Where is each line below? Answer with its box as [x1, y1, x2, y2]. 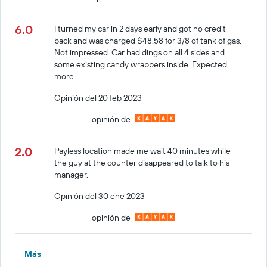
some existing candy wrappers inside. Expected [54, 58, 228, 70]
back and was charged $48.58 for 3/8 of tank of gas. [54, 35, 242, 46]
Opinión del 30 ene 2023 [54, 190, 145, 201]
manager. [54, 169, 89, 180]
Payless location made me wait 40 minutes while [54, 145, 231, 156]
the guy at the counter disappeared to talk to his [54, 157, 230, 168]
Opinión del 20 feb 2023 [54, 92, 142, 103]
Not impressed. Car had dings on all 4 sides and [54, 46, 225, 58]
